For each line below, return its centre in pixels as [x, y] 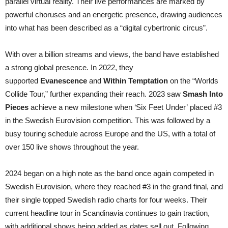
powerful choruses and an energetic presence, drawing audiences [114, 14]
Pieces [18, 107]
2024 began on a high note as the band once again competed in [109, 173]
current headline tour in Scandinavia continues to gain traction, [107, 213]
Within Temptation [137, 80]
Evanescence [64, 80]
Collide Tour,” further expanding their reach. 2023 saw [94, 94]
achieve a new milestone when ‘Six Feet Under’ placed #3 [126, 107]
